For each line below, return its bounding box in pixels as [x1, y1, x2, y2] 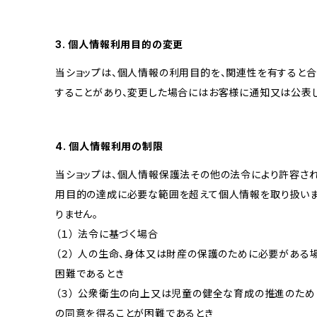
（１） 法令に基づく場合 [55, 228, 158, 240]
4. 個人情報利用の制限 [55, 140, 163, 152]
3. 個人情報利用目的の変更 [55, 38, 184, 50]
